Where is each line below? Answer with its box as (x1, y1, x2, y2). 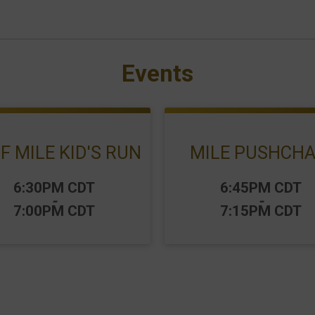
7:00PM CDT (13, 202, 95, 219)
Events (122, 60, 193, 87)
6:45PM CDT (220, 179, 302, 196)
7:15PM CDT (220, 202, 302, 219)
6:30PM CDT (13, 179, 95, 196)
